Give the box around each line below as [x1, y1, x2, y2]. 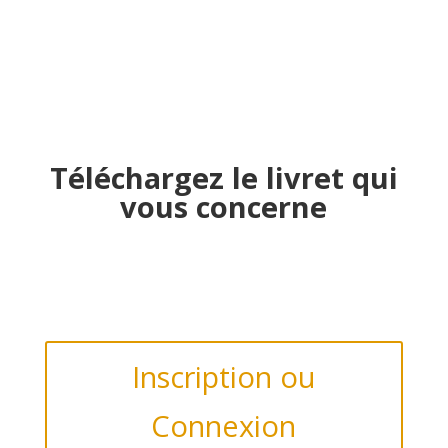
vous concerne [120, 186, 328, 226]
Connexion [151, 405, 297, 445]
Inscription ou [132, 356, 316, 396]
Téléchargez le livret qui [49, 157, 398, 197]
